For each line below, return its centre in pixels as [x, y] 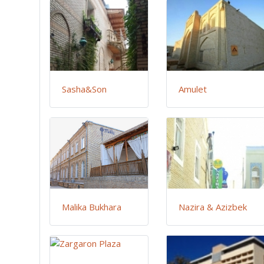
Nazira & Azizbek [213, 207]
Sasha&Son [84, 89]
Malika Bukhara [92, 207]
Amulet [193, 89]
